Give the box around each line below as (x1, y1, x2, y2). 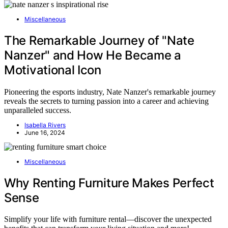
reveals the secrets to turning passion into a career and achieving (4, 96, 209, 105)
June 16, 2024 (24, 128, 65, 136)
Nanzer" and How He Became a (4, 47, 181, 63)
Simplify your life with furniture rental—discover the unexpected (4, 215, 212, 224)
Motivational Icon (4, 62, 101, 77)
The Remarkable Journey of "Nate (4, 33, 194, 48)
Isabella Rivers (24, 121, 66, 129)
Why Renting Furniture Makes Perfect (4, 175, 214, 190)
